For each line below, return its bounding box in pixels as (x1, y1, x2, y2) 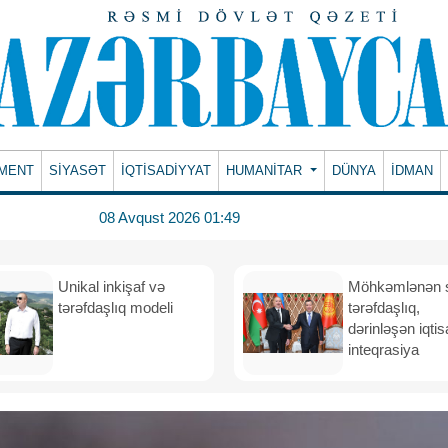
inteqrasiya (348, 341, 423, 358)
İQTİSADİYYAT (121, 163, 212, 178)
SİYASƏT (49, 163, 107, 178)
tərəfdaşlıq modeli (58, 299, 177, 316)
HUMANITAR (226, 163, 307, 178)
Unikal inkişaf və (58, 278, 165, 295)
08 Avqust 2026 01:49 (98, 208, 240, 226)
